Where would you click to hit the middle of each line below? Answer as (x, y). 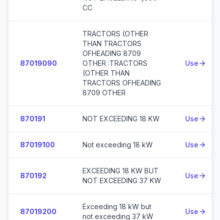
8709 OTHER (104, 93)
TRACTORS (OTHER (115, 34)
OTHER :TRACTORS (115, 63)
